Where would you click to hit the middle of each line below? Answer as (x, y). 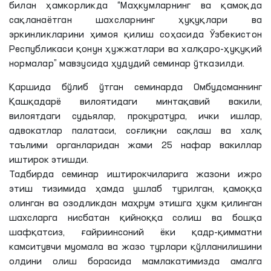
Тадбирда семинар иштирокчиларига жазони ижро (135, 175)
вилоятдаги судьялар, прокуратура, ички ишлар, (135, 117)
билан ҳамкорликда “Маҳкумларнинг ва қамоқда (135, 6)
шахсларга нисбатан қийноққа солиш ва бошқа (135, 218)
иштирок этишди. (49, 160)
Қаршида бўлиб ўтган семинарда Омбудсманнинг (135, 88)
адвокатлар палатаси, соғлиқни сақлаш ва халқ (135, 131)
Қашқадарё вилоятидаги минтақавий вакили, (135, 102)
